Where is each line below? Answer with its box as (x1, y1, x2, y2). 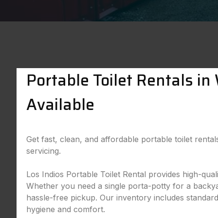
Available (26, 92, 94, 117)
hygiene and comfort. (26, 204, 105, 214)
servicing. (26, 146, 61, 156)
